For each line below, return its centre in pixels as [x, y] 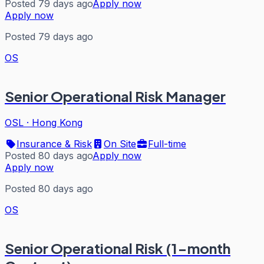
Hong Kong [57, 123]
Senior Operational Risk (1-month [118, 248]
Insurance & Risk [54, 144]
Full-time [167, 144]
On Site [120, 144]
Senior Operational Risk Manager [115, 96]
